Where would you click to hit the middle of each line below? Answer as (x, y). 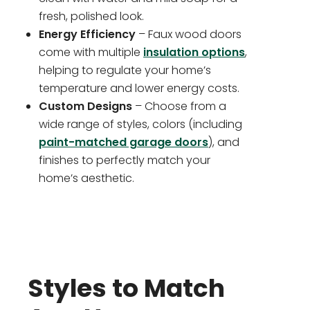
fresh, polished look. (91, 17)
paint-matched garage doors (124, 143)
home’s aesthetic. (86, 179)
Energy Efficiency (87, 35)
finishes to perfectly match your (125, 161)
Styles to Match (126, 289)
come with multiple (91, 53)
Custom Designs (85, 107)
